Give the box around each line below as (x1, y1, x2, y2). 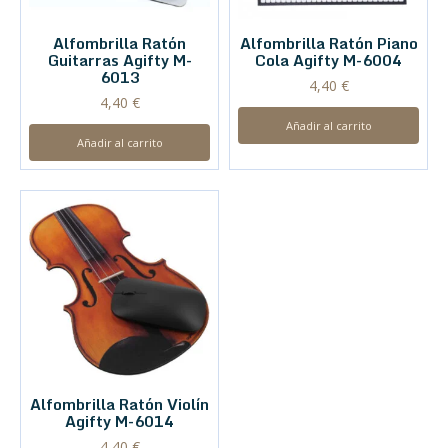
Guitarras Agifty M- (47, 47, 192, 72)
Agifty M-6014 (65, 408, 174, 433)
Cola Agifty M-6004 (255, 47, 402, 72)
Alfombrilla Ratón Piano (239, 30, 418, 55)
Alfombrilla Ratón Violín (30, 391, 209, 416)
